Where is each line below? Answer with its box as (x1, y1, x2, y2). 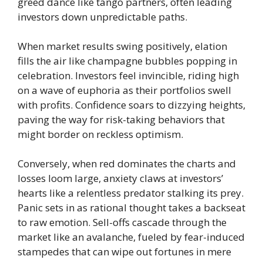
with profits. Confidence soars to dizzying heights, (18, 97, 245, 112)
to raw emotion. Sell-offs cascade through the (18, 215, 227, 229)
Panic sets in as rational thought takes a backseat (18, 200, 245, 214)
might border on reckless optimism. (18, 127, 183, 141)
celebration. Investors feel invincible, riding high (18, 68, 239, 82)
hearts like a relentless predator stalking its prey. (18, 186, 244, 200)
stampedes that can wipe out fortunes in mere (18, 244, 231, 258)
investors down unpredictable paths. (18, 9, 187, 23)
